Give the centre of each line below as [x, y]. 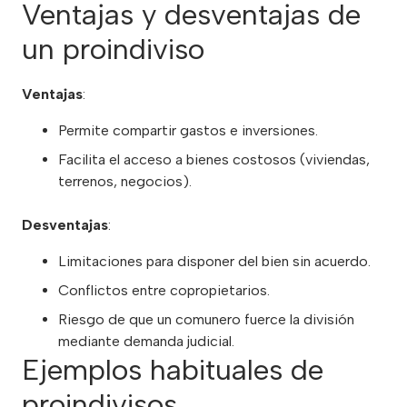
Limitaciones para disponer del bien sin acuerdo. [214, 262]
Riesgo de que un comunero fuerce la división [206, 320]
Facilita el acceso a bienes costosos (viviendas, [214, 160]
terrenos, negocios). [125, 182]
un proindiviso [113, 50]
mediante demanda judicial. [146, 342]
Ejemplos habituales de [173, 370]
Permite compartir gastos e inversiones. [188, 131]
